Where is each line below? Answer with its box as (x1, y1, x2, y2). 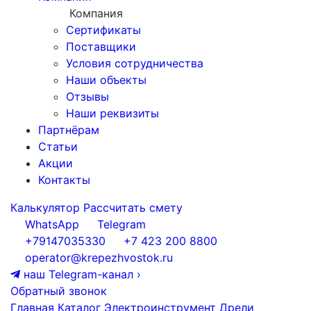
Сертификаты (66, 23, 141, 37)
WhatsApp (22, 217, 79, 232)
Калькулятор (10, 201, 80, 215)
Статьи (38, 140, 78, 154)
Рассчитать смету (83, 201, 183, 215)
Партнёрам (38, 123, 99, 137)
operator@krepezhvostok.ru (22, 251, 173, 265)
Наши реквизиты (66, 106, 159, 121)
